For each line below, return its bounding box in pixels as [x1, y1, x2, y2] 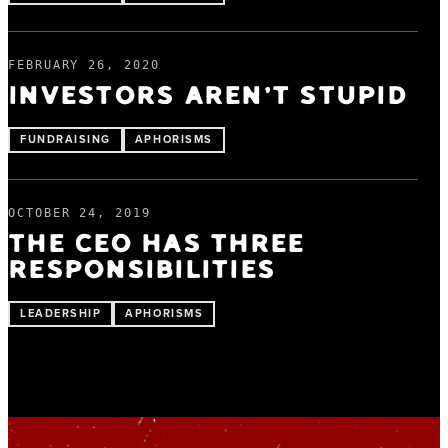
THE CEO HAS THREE [8, 231, 305, 257]
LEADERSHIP [20, 304, 102, 321]
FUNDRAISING [20, 130, 111, 147]
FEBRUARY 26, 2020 [8, 57, 160, 72]
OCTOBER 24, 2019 [8, 205, 151, 220]
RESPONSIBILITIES [8, 257, 276, 283]
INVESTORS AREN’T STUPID [8, 83, 407, 109]
